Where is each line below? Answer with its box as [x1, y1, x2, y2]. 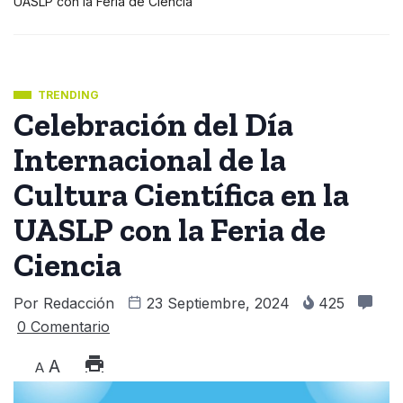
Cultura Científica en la [13, 175, 349, 215]
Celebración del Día [13, 105, 293, 145]
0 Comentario [17, 318, 110, 336]
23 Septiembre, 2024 [142, 294, 294, 313]
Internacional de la [13, 140, 286, 180]
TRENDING [38, 88, 99, 103]
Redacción [43, 294, 114, 313]
